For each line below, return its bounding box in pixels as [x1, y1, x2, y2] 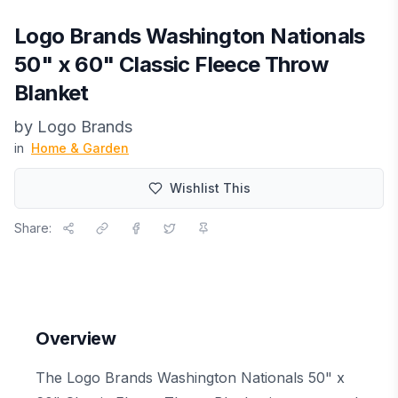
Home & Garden [31, 140, 129, 155]
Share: [14, 220, 52, 235]
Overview [36, 328, 115, 349]
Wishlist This [169, 180, 251, 195]
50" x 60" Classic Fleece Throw [14, 52, 328, 77]
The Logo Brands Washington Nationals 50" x [36, 369, 345, 386]
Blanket [14, 80, 89, 106]
